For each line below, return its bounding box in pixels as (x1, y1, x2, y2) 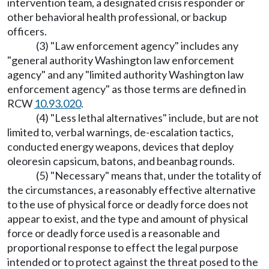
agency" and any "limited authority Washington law (7, 68, 244, 81)
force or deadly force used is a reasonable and (7, 226, 220, 240)
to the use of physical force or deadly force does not (7, 198, 249, 211)
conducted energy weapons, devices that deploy (7, 140, 234, 153)
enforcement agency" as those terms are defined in (7, 82, 246, 95)
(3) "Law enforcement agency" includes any (36, 39, 238, 52)
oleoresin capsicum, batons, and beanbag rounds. (7, 154, 235, 168)
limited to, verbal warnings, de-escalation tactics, (7, 125, 234, 139)
